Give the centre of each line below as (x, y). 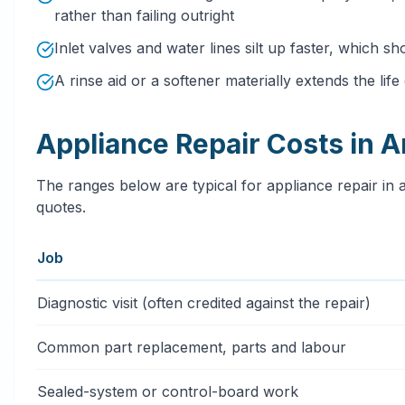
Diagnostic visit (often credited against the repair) (204, 302)
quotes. (61, 207)
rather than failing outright (144, 15)
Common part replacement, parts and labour (192, 347)
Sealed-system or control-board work (168, 391)
